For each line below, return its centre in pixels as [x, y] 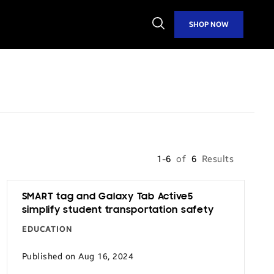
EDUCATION [47, 229]
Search [167, 33]
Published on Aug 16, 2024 [78, 256]
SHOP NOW [209, 24]
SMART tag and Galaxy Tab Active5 [107, 197]
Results [217, 159]
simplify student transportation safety [118, 210]
